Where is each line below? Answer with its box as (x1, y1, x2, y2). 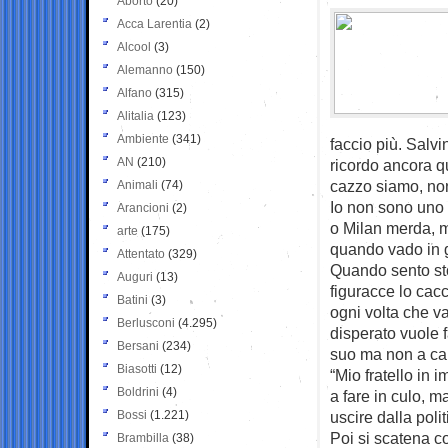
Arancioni (117, 200, 169, 215)
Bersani (117, 338, 159, 353)
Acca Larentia (117, 16, 192, 31)
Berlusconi (117, 315, 175, 330)
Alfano (117, 85, 152, 100)
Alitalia (117, 108, 154, 123)
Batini (117, 292, 148, 307)
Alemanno (117, 62, 173, 77)
